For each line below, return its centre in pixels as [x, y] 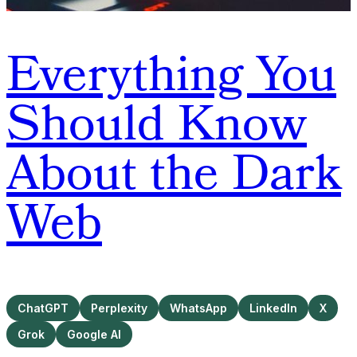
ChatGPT [43, 308]
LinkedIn [273, 308]
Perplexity [119, 308]
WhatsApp [198, 308]
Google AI [94, 334]
